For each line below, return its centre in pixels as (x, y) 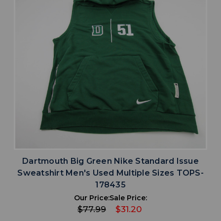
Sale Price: (128, 198)
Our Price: (92, 198)
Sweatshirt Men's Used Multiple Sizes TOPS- (110, 173)
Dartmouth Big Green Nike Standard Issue (110, 161)
